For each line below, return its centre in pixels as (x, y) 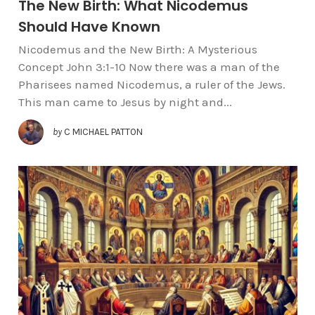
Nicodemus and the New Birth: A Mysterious (137, 50)
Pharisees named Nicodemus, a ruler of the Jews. (152, 85)
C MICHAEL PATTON (103, 131)
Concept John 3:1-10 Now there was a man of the (149, 67)
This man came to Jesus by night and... (125, 102)
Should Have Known (89, 27)
